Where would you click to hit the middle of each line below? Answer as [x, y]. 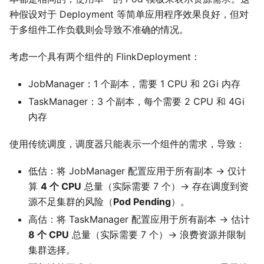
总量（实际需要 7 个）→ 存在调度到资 [165, 187]
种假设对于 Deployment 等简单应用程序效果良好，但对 [129, 14]
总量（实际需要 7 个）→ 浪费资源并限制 [157, 235]
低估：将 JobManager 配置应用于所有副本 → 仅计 [137, 171]
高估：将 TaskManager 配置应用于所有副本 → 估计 [139, 220]
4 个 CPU [61, 187]
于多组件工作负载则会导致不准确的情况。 [99, 30]
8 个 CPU [49, 235]
